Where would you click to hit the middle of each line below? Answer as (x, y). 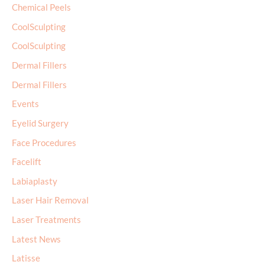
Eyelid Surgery (40, 123)
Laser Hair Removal (50, 201)
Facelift (27, 162)
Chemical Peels (41, 8)
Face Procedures (44, 143)
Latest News (36, 239)
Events (25, 104)
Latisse (26, 258)
